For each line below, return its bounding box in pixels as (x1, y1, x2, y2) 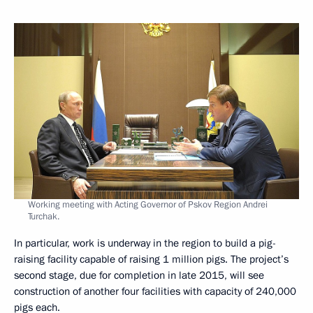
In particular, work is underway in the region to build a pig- (14, 235, 276, 250)
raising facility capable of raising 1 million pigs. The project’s (14, 252, 289, 266)
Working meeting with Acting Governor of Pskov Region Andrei (28, 198, 268, 211)
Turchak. (28, 210, 59, 223)
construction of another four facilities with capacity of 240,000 (14, 284, 296, 298)
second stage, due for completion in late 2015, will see (14, 268, 264, 282)
